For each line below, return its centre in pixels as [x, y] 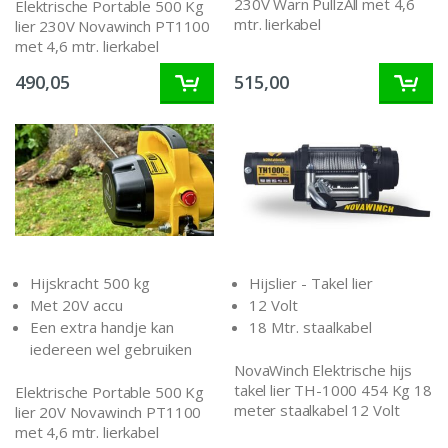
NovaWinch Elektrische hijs [323, 370]
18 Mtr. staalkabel [310, 326]
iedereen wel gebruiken [111, 348]
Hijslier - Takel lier [311, 282]
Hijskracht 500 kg [90, 282]
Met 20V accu [76, 304]
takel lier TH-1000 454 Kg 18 [333, 390]
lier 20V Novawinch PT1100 [108, 412]
